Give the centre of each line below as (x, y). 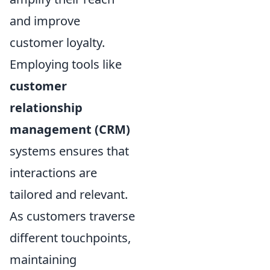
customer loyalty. (57, 43)
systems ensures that (69, 151)
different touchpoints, (70, 238)
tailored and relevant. (69, 195)
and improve (45, 21)
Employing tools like (66, 64)
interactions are (53, 173)
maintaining (43, 260)
